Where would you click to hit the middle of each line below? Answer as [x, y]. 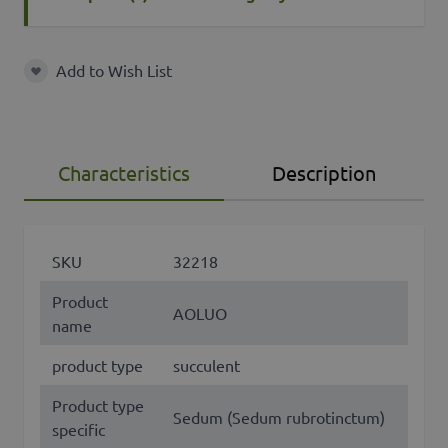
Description [324, 173]
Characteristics [124, 173]
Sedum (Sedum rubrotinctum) [279, 417]
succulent [206, 365]
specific [78, 429]
